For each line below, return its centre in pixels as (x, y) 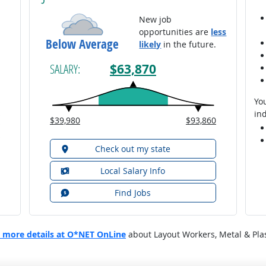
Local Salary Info (133, 170)
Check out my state (133, 148)
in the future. (189, 44)
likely (150, 44)
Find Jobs (133, 192)
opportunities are (175, 31)
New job (156, 19)
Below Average (83, 44)
